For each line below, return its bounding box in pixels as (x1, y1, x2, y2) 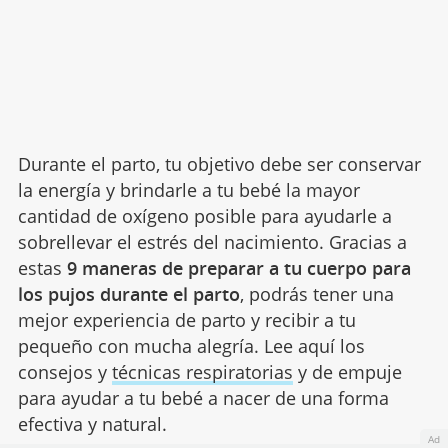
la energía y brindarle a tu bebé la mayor (17, 178, 360, 203)
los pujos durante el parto (17, 282, 240, 307)
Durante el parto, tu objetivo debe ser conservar (17, 152, 421, 177)
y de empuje (292, 360, 402, 385)
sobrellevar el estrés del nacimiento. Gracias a (17, 230, 407, 255)
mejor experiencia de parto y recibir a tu (17, 308, 356, 333)
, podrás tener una (239, 282, 394, 307)
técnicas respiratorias (111, 360, 293, 385)
